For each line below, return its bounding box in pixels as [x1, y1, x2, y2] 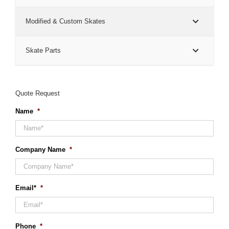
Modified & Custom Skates [26, 17, 105, 25]
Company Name [15, 145, 65, 153]
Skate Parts [26, 46, 61, 54]
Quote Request [15, 89, 60, 97]
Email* [15, 184, 36, 192]
